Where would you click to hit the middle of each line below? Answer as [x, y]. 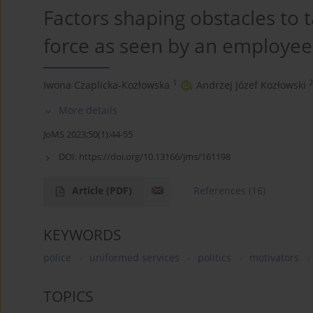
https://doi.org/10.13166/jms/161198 [155, 157]
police [57, 258]
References [220, 191]
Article [89, 191]
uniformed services [134, 258]
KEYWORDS [82, 235]
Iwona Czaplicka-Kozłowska [107, 85]
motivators [274, 258]
